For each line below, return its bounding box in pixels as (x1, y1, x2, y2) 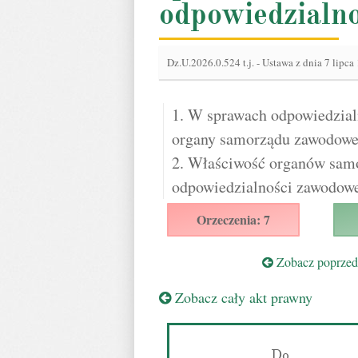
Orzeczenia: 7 (197, 210, 270, 229)
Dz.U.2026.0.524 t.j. (167, 55, 257, 70)
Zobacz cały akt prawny (171, 288, 312, 307)
